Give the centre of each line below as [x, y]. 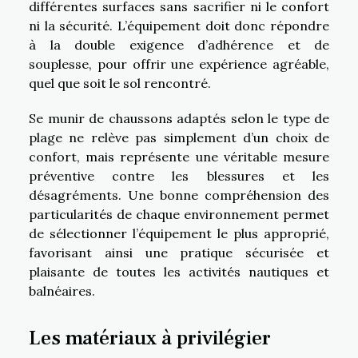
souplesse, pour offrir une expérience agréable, [179, 64]
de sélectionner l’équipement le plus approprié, [179, 234]
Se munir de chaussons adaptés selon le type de [179, 119]
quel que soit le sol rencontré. [120, 84]
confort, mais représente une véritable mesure [179, 157]
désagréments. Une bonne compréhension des [179, 195]
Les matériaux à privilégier [150, 338]
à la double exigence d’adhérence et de [179, 45]
